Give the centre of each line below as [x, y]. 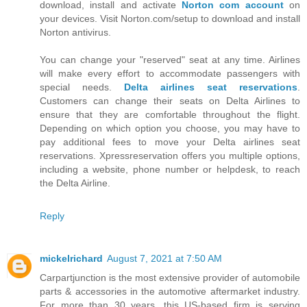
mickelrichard [71, 259]
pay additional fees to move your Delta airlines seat [170, 142]
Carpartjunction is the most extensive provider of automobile [170, 278]
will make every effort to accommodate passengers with [170, 74]
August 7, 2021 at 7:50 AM [164, 259]
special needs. [82, 87]
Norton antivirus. [75, 33]
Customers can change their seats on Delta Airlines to [170, 101]
